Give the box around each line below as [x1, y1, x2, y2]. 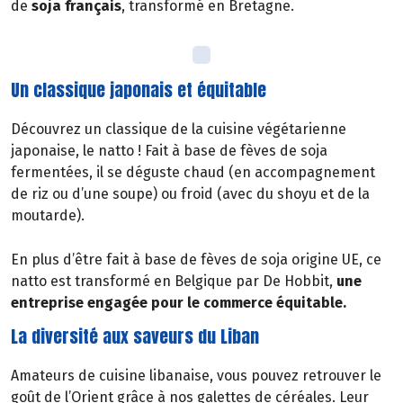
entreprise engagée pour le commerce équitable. [11, 294, 346, 312]
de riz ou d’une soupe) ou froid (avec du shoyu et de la [11, 184, 370, 202]
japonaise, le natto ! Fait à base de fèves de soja [11, 141, 327, 159]
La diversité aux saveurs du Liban [11, 322, 259, 349]
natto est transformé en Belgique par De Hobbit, [11, 273, 333, 291]
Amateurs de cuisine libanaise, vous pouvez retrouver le [11, 366, 381, 384]
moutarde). [11, 206, 85, 224]
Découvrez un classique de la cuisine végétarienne [11, 120, 346, 138]
